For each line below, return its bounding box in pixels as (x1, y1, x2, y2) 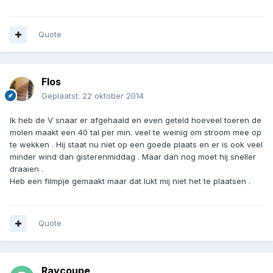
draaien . (10, 164, 43, 174)
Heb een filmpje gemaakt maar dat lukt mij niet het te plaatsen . (10, 176, 250, 186)
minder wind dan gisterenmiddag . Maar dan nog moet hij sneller (10, 152, 256, 162)
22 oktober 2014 (82, 91, 144, 101)
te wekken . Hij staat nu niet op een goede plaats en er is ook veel (10, 140, 263, 150)
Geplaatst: (41, 91, 82, 101)
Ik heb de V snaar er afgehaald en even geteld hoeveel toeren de (10, 115, 261, 126)
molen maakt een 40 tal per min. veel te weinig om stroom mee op (10, 127, 261, 138)
